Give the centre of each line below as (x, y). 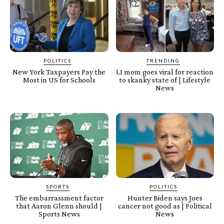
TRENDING (163, 61)
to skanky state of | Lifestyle (165, 80)
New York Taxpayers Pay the (59, 72)
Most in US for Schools (59, 80)
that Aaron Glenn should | (59, 205)
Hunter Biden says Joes (165, 197)
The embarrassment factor (59, 197)
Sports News (59, 213)
